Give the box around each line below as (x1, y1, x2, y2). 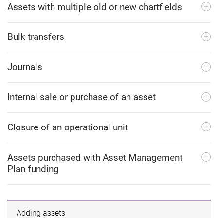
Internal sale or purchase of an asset (7, 91, 156, 103)
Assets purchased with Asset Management (7, 151, 182, 163)
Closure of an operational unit (7, 121, 128, 133)
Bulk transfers (7, 31, 64, 43)
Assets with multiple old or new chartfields (7, 1, 182, 13)
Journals (7, 61, 42, 73)
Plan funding (7, 163, 59, 175)
